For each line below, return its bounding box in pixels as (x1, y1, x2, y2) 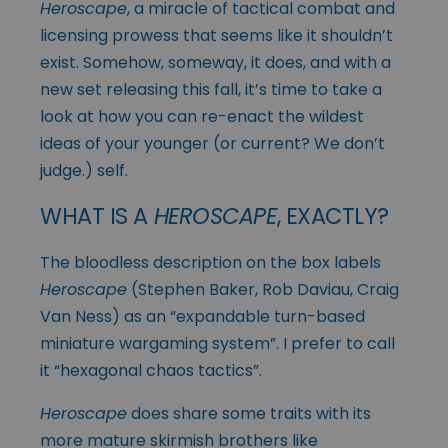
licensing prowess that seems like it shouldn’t (40, 23, 393, 47)
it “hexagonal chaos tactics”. (40, 358, 262, 382)
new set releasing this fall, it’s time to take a (40, 77, 382, 101)
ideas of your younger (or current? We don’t (40, 131, 385, 155)
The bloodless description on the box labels (40, 250, 381, 274)
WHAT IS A (40, 199, 154, 232)
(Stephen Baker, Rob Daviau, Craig (127, 277, 399, 301)
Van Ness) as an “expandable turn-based (40, 304, 365, 328)
